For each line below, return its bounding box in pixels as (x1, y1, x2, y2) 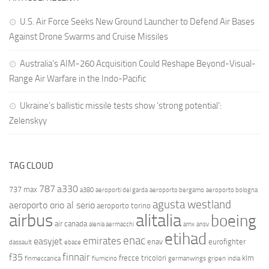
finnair (62, 251, 90, 264)
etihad (165, 229, 207, 249)
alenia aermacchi (89, 220, 134, 229)
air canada (55, 219, 87, 229)
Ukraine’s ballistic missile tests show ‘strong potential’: (20, 100, 222, 112)
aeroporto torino (97, 201, 151, 211)
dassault (9, 238, 32, 247)
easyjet (34, 235, 62, 247)
